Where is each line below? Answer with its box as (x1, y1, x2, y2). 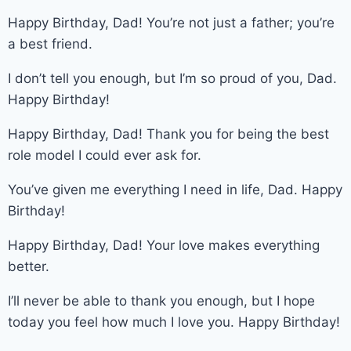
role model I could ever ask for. (8, 147, 201, 163)
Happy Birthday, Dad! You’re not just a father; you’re (8, 14, 335, 31)
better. (8, 258, 49, 274)
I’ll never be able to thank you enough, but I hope (8, 292, 315, 309)
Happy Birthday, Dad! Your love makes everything (8, 237, 320, 253)
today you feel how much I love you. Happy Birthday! (8, 313, 340, 330)
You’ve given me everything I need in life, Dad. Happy (8, 181, 342, 197)
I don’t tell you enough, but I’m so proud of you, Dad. (8, 70, 337, 86)
